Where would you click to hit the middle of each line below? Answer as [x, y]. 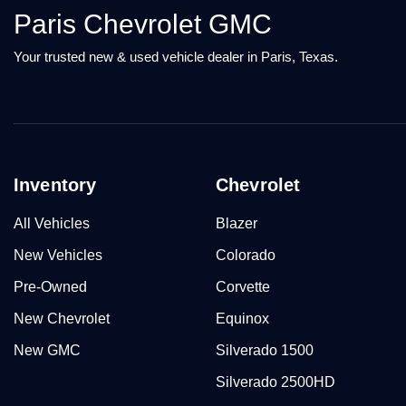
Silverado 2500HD [275, 382]
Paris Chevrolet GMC [143, 24]
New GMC [47, 350]
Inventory [55, 185]
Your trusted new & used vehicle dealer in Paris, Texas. [176, 57]
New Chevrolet [62, 319]
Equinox [242, 319]
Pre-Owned [50, 287]
